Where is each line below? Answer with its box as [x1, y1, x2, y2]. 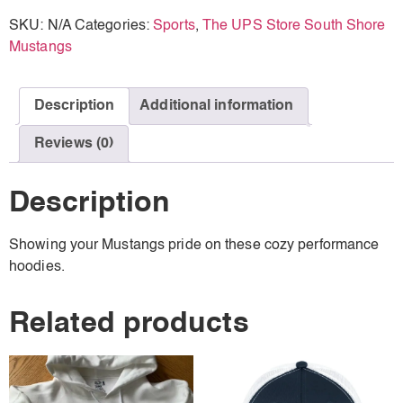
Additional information [139, 99, 294, 114]
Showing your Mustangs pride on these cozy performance [9, 238, 380, 254]
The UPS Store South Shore [201, 19, 386, 34]
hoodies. [9, 260, 65, 275]
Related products [9, 309, 249, 339]
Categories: [74, 19, 154, 34]
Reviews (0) [34, 137, 114, 152]
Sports [153, 19, 195, 34]
